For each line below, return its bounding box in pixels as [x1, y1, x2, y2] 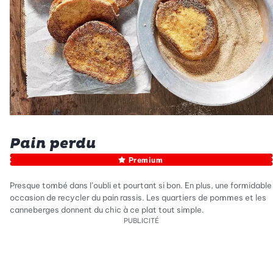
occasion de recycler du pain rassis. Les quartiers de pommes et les [10, 193, 266, 203]
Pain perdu [10, 135, 96, 153]
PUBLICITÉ [124, 216, 159, 225]
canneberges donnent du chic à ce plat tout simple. [10, 205, 204, 215]
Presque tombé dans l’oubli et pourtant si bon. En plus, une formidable [10, 180, 272, 191]
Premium [128, 155, 163, 165]
